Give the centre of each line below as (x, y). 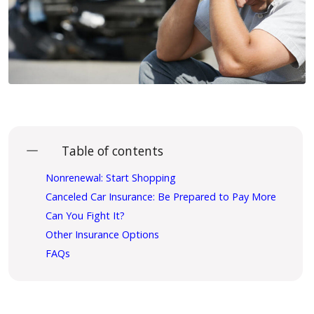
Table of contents (112, 150)
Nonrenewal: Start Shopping (111, 178)
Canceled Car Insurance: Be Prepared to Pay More (161, 197)
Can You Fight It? (85, 216)
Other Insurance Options (102, 235)
